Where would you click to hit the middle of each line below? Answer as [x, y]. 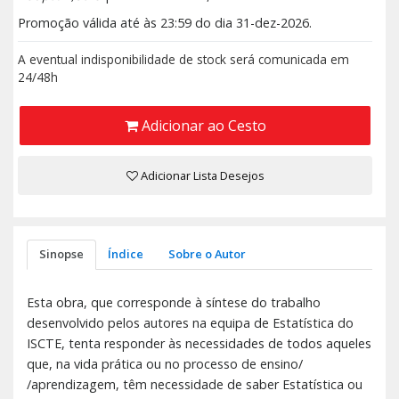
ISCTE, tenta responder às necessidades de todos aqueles [199, 343]
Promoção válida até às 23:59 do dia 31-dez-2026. [165, 23]
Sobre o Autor [207, 254]
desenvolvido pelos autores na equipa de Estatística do [190, 322]
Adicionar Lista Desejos [201, 175]
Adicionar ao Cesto [202, 126]
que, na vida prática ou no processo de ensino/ [165, 363]
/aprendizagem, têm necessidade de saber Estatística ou [195, 384]
